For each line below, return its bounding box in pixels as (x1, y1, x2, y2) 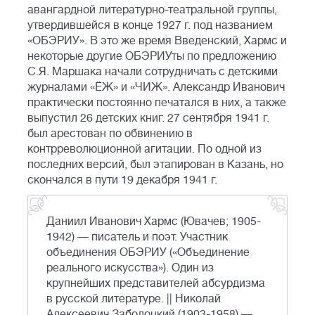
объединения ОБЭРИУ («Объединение (46, 246, 250, 259)
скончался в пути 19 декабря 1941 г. (27, 174, 217, 187)
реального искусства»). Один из (46, 262, 214, 275)
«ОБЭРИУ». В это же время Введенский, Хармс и (27, 34, 287, 48)
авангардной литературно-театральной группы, (27, 4, 277, 17)
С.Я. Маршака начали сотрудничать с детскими (27, 65, 278, 79)
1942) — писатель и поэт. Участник (46, 231, 228, 244)
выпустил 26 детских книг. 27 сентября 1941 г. (27, 112, 269, 125)
